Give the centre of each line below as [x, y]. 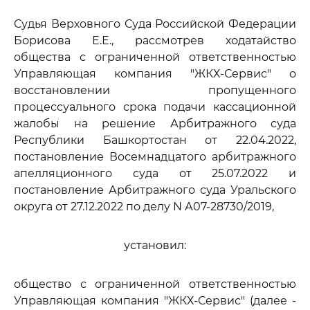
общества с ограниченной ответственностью [155, 57]
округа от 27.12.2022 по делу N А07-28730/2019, [144, 207]
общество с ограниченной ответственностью [155, 284]
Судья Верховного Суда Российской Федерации [155, 24]
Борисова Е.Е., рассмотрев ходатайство [155, 40]
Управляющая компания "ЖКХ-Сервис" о [155, 74]
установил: [155, 245]
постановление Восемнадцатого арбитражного [155, 157]
